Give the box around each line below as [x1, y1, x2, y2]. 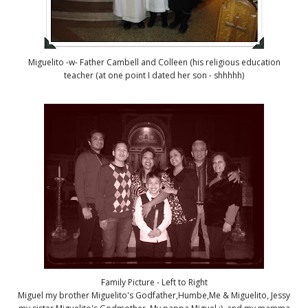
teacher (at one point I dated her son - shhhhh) [64, 69, 244, 81]
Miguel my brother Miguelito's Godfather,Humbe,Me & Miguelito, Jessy [18, 289, 290, 301]
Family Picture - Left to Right [100, 276, 208, 288]
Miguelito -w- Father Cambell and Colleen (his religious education [27, 56, 280, 68]
